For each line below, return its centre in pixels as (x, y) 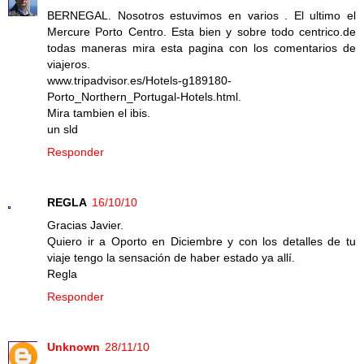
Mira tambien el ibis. (99, 113)
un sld (63, 129)
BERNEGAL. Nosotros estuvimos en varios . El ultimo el (201, 15)
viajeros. (69, 64)
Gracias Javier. (85, 225)
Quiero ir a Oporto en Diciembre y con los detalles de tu (201, 241)
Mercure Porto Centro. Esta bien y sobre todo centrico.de (201, 31)
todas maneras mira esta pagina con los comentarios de (201, 48)
